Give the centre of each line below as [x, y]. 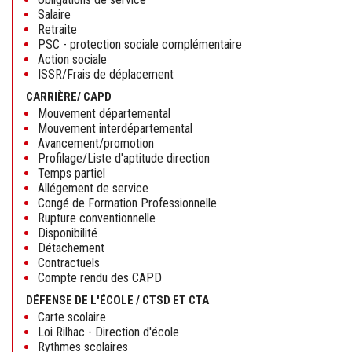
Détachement [71, 248]
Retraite [57, 30]
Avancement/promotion [96, 144]
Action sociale [72, 60]
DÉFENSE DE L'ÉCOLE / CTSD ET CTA [117, 301]
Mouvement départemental [104, 114]
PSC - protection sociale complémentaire [140, 45]
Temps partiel [71, 174]
